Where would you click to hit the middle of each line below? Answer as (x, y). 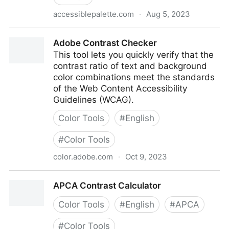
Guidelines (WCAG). (94, 100)
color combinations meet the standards (134, 77)
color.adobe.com (83, 157)
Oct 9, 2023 (146, 157)
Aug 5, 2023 (168, 14)
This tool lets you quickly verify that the (133, 55)
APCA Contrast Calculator (107, 186)
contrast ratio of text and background (130, 66)
